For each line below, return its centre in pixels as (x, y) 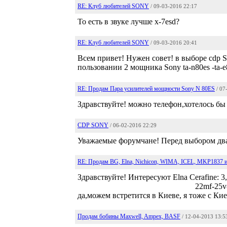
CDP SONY (93, 125)
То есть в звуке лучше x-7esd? (128, 22)
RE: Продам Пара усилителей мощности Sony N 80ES (146, 89)
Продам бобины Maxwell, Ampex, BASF (129, 216)
